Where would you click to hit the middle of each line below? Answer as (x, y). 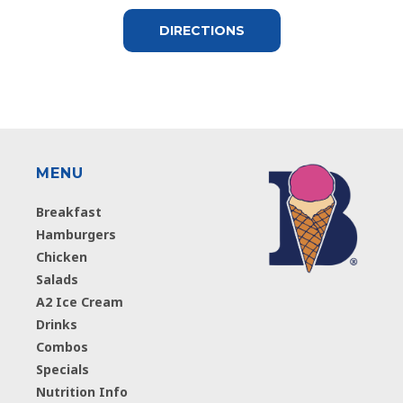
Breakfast (69, 211)
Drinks (57, 324)
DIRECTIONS (201, 30)
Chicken (62, 256)
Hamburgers (76, 234)
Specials (63, 369)
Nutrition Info (82, 391)
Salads (58, 279)
